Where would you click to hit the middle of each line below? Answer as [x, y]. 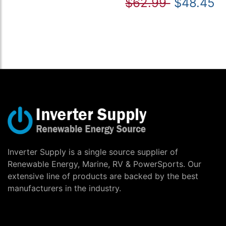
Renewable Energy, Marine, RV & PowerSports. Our [104, 164]
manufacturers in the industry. [64, 188]
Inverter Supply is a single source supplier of [93, 152]
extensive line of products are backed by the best [103, 176]
